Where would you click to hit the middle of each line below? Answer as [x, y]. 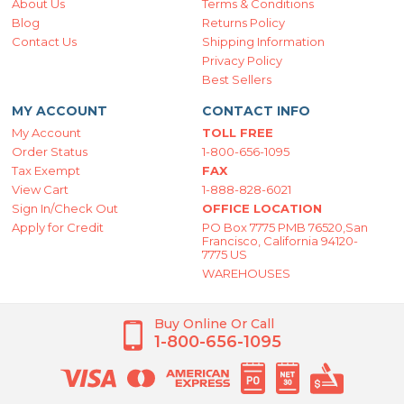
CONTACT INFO [256, 111]
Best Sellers [236, 80]
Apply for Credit [58, 228]
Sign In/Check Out [65, 209]
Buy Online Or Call [214, 324]
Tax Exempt [46, 171]
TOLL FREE [237, 133]
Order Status [50, 152]
